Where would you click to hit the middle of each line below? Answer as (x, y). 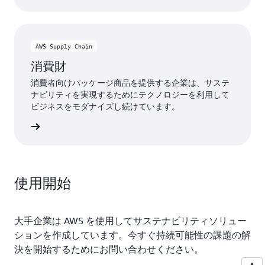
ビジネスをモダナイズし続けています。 (105, 106)
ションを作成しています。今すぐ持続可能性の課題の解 (132, 235)
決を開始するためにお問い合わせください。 (109, 249)
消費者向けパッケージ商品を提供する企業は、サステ (130, 83)
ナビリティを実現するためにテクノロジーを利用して (130, 94)
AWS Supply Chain (64, 46)
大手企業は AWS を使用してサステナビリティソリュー (130, 221)
